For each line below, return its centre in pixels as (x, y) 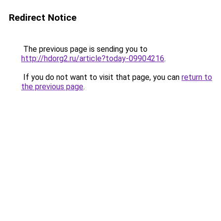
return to (197, 77)
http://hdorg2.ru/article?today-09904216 (93, 58)
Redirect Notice (43, 18)
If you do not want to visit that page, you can (101, 77)
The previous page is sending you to (84, 49)
